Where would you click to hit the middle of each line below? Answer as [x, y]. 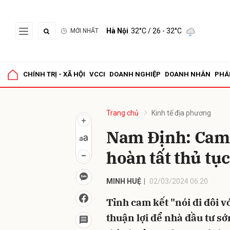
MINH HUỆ [124, 181]
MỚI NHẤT [84, 31]
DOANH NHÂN [188, 74]
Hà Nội [117, 31]
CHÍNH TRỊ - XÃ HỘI [54, 74]
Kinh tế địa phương [181, 113]
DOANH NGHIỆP [135, 74]
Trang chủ [122, 113]
